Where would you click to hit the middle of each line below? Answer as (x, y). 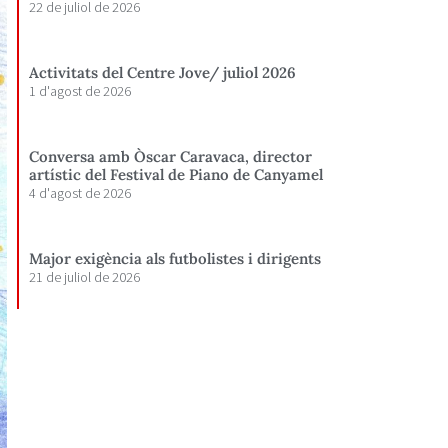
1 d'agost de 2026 (80, 90)
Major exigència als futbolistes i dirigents (175, 258)
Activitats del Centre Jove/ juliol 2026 (163, 72)
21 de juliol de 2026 (85, 276)
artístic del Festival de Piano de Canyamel (176, 174)
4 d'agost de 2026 (80, 192)
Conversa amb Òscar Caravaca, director (171, 156)
